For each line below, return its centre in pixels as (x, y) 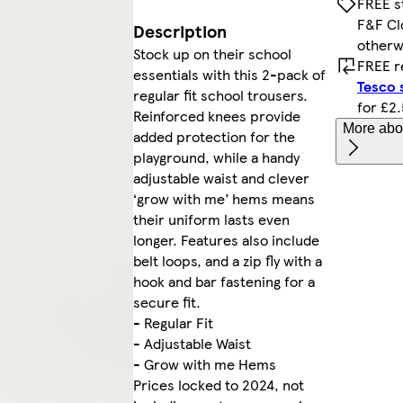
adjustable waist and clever (221, 178)
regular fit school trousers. (220, 95)
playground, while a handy (216, 157)
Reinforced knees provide (216, 116)
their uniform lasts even (211, 219)
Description (179, 31)
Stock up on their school (212, 54)
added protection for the (214, 137)
